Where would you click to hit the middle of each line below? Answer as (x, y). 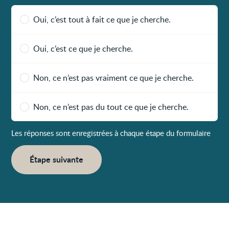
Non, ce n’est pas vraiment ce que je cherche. (114, 77)
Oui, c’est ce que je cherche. (83, 48)
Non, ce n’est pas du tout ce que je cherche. (111, 107)
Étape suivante (57, 159)
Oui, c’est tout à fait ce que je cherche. (102, 19)
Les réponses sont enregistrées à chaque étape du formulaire (111, 133)
